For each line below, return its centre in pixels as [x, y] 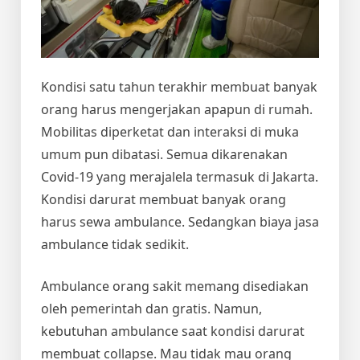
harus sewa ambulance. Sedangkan [150, 221]
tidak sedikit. [150, 244]
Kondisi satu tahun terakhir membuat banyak [179, 86]
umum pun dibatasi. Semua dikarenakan [164, 154]
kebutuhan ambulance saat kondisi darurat [173, 331]
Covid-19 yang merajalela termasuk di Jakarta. [180, 176]
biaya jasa [289, 221]
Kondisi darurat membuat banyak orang [164, 199]
